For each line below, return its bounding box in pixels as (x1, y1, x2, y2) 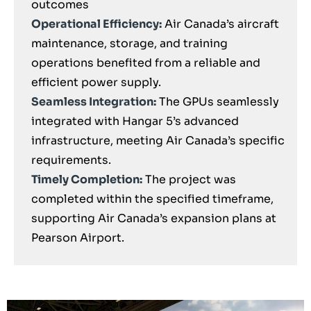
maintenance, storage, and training (31, 35, 228, 51)
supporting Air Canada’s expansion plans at (31, 210, 276, 226)
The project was (142, 171, 236, 187)
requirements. (31, 152, 111, 167)
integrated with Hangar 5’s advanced (31, 113, 239, 128)
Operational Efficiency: (31, 16, 162, 31)
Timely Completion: (31, 171, 142, 187)
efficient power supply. (31, 74, 161, 90)
